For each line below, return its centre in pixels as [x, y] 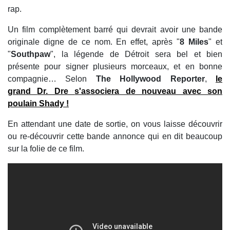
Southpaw [31, 54]
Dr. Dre [56, 91]
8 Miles [194, 42]
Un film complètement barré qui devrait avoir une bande [115, 30]
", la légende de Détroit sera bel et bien [136, 54]
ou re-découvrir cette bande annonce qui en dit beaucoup [115, 136]
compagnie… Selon [52, 79]
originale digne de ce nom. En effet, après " [94, 42]
